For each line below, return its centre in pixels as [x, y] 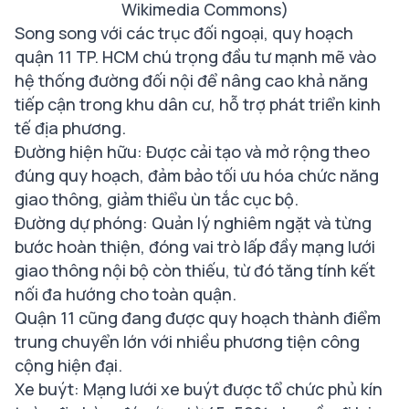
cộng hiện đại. [68, 366]
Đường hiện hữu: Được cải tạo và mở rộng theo [192, 152]
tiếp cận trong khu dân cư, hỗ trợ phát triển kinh [198, 105]
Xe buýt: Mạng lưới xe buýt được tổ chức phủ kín [199, 389]
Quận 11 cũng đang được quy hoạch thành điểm [198, 318]
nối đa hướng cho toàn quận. [126, 294]
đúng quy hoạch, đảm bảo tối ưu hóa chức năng [197, 176]
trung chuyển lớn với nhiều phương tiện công [187, 342]
